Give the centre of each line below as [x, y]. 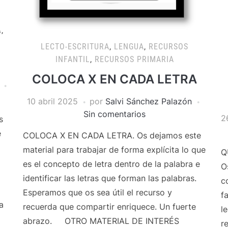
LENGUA [129, 47]
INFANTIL [73, 59]
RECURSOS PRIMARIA [134, 59]
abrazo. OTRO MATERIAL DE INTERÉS [101, 221]
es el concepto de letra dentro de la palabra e [112, 164]
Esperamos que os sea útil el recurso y [98, 192]
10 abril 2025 [53, 101]
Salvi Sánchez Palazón [149, 101]
